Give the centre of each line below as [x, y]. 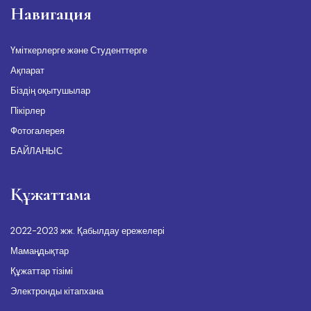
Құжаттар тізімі [42, 271]
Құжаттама [51, 194]
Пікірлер [28, 110]
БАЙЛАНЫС [36, 151]
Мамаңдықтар [40, 251]
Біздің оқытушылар [50, 90]
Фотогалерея [37, 131]
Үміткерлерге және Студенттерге [79, 50]
